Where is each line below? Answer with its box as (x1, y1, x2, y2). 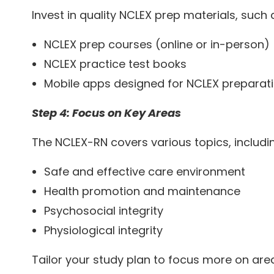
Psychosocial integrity (44, 203, 163, 219)
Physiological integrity (44, 223, 163, 239)
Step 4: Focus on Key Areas (32, 105, 181, 121)
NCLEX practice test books (44, 56, 187, 72)
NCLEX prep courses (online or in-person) (44, 37, 270, 53)
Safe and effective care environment (44, 164, 245, 180)
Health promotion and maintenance (44, 183, 240, 199)
